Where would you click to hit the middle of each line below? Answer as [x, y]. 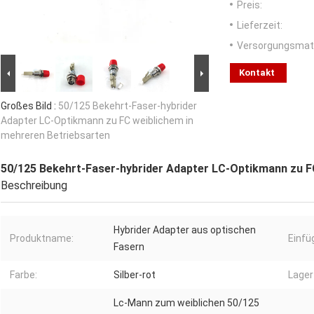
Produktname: [42, 239]
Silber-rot [135, 275]
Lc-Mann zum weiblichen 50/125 [186, 303]
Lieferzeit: [260, 26]
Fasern [129, 247]
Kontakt [257, 73]
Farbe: [23, 275]
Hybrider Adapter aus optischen [185, 230]
